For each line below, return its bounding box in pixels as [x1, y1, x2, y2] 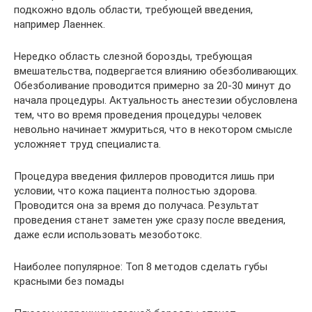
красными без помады [14, 275, 124, 288]
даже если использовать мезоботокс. [14, 228, 202, 242]
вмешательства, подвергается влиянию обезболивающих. [14, 65, 298, 78]
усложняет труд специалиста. [14, 138, 161, 151]
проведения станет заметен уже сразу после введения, [14, 214, 286, 227]
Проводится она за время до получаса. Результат [14, 199, 259, 212]
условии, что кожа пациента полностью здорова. [14, 185, 257, 198]
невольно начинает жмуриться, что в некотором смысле [14, 123, 292, 136]
